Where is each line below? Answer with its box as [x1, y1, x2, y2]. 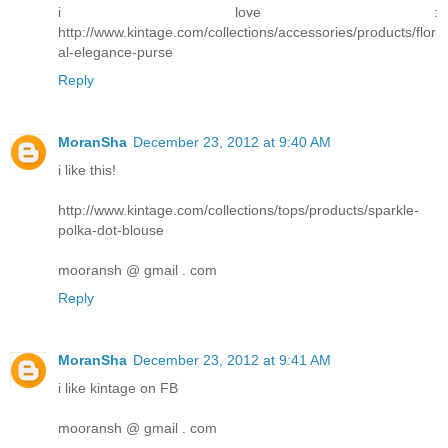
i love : [58, 3, 438, 20]
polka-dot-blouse [58, 221, 164, 238]
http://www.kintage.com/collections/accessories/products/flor [58, 23, 436, 40]
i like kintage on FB [58, 379, 178, 396]
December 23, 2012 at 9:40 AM [133, 133, 331, 150]
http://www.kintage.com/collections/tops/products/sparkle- [58, 201, 419, 218]
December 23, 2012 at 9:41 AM [133, 351, 331, 368]
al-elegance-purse [58, 43, 173, 60]
